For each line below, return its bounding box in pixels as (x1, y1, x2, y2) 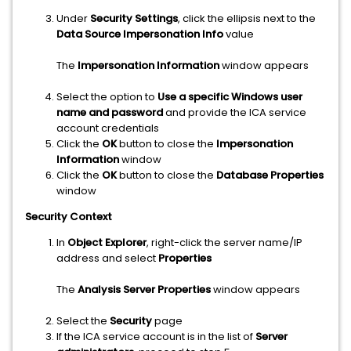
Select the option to (56, 89, 157, 104)
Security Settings (90, 11, 178, 26)
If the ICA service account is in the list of (56, 329, 255, 344)
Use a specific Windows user (157, 89, 302, 104)
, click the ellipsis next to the (178, 11, 316, 26)
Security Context (25, 209, 112, 224)
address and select (56, 251, 158, 266)
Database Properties (216, 168, 324, 183)
